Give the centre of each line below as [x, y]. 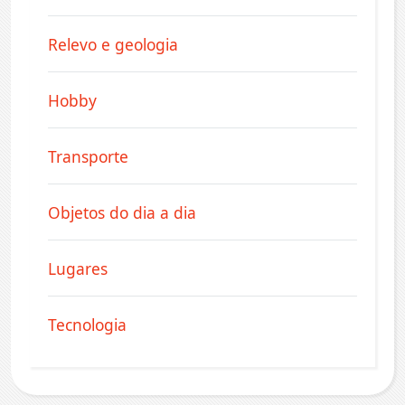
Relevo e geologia [113, 44]
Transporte [88, 156]
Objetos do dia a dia [122, 212]
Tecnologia [87, 324]
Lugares [78, 268]
